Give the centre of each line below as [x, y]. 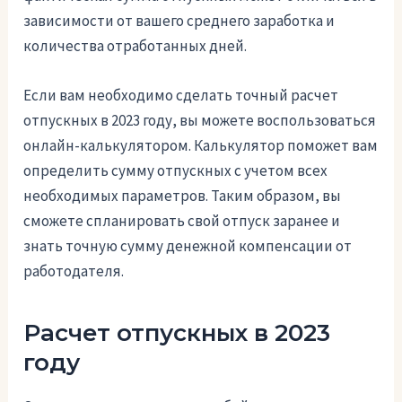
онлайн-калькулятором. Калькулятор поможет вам [201, 146]
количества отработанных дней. [135, 46]
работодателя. [74, 271]
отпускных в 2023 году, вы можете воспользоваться [200, 121]
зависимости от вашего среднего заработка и [179, 21]
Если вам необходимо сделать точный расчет [181, 96]
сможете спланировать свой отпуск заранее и [182, 221]
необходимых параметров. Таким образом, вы [183, 196]
